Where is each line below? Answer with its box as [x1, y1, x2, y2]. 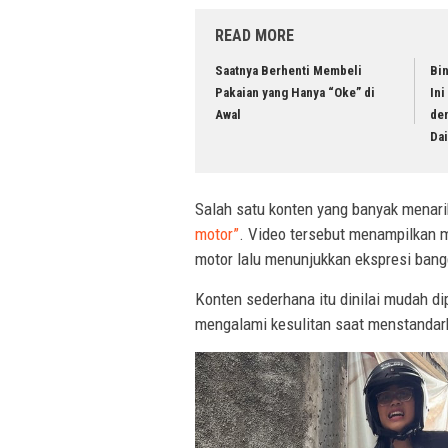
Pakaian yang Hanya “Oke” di [215, 85, 375, 101]
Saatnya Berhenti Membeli [215, 63, 362, 79]
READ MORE [215, 26, 294, 46]
